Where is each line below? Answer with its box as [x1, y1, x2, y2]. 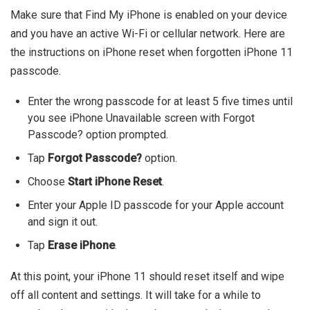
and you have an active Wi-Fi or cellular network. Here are [10, 26, 285, 40]
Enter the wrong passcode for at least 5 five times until [28, 94, 293, 108]
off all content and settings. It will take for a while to [10, 288, 261, 302]
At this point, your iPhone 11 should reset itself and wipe [10, 269, 284, 283]
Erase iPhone [48, 238, 115, 252]
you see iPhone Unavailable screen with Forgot [28, 111, 255, 125]
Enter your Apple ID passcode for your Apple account [28, 198, 284, 212]
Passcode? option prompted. [28, 127, 168, 141]
